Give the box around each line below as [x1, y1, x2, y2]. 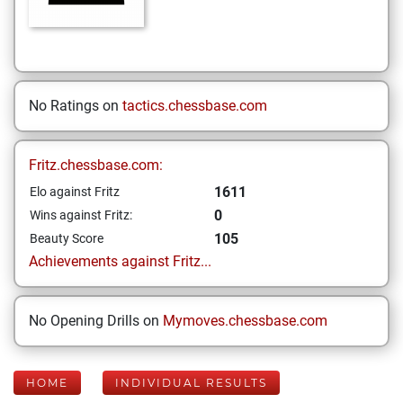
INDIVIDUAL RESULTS [115, 376, 267, 390]
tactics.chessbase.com [122, 97, 267, 114]
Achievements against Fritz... [29, 253, 211, 270]
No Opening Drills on [29, 312, 163, 329]
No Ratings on [29, 97, 122, 114]
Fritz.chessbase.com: [29, 157, 163, 174]
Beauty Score [30, 231, 103, 246]
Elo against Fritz [30, 184, 120, 199]
